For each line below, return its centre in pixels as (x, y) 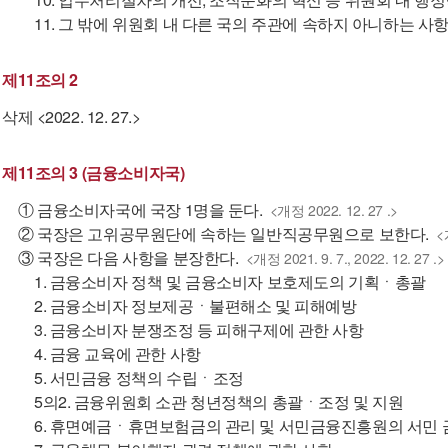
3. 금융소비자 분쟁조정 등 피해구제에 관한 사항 (199, 329)
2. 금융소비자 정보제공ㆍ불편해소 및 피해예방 (195, 305)
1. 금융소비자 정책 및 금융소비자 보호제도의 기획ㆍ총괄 (230, 281)
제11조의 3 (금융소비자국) (93, 172)
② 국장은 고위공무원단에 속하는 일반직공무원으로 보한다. (223, 233)
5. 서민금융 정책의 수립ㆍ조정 (139, 377)
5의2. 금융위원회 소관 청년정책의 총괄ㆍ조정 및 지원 (219, 401)
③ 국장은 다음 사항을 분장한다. (128, 257)
